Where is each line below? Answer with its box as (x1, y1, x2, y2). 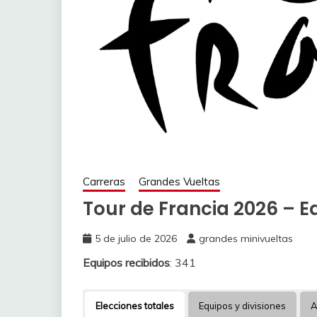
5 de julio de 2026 (95, 231, 177, 245)
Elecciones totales (96, 299, 174, 311)
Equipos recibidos (83, 255, 170, 270)
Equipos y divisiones (199, 299, 286, 311)
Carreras (83, 174, 125, 188)
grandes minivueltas (199, 231, 293, 245)
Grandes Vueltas (139, 174, 220, 188)
